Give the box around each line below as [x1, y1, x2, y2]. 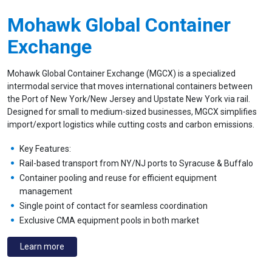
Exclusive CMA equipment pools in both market [19, 215, 199, 225]
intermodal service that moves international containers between [7, 81, 253, 91]
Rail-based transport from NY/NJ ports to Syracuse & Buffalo [19, 158, 253, 168]
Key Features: [19, 143, 71, 154]
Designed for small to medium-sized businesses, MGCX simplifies [7, 106, 257, 117]
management [19, 186, 72, 196]
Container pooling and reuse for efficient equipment [19, 172, 217, 183]
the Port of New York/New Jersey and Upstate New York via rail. [7, 93, 250, 104]
